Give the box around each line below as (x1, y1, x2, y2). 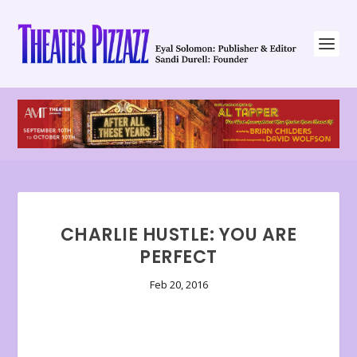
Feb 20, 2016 (149, 277, 208, 292)
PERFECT (139, 245, 218, 270)
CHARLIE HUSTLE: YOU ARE (60, 222, 297, 248)
